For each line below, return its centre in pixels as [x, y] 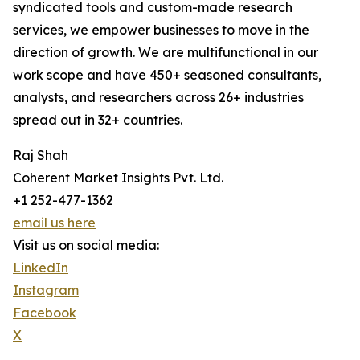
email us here [54, 223]
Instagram [46, 290]
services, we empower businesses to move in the [161, 30]
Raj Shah [41, 155]
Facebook [45, 313]
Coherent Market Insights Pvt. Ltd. [118, 178]
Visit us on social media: [86, 245]
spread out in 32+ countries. [98, 120]
